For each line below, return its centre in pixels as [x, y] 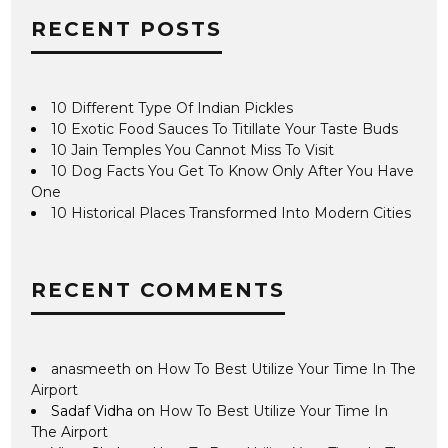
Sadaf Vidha [92, 410]
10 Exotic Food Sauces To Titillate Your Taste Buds [225, 128]
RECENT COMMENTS [158, 289]
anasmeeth [91, 368]
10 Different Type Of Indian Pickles [172, 107]
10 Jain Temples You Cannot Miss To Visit [193, 149]
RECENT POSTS [127, 28]
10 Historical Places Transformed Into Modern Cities [231, 212]
